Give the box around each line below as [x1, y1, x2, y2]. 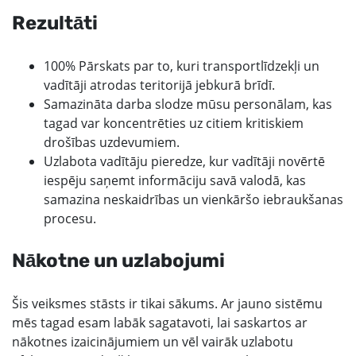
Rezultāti [12, 12, 98, 34]
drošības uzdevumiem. [44, 133, 180, 151]
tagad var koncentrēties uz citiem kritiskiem [44, 114, 304, 132]
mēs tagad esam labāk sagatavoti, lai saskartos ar [12, 314, 308, 331]
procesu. [44, 210, 96, 227]
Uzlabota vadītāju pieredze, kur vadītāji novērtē [44, 153, 325, 170]
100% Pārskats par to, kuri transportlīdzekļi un [44, 57, 319, 75]
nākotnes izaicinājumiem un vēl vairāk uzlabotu [12, 333, 293, 350]
